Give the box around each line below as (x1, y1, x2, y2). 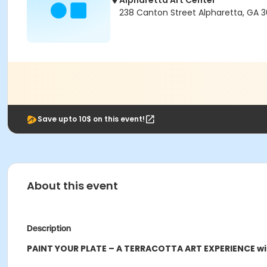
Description (27, 223, 71, 233)
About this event (27, 178, 118, 193)
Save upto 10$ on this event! (38, 114, 145, 124)
